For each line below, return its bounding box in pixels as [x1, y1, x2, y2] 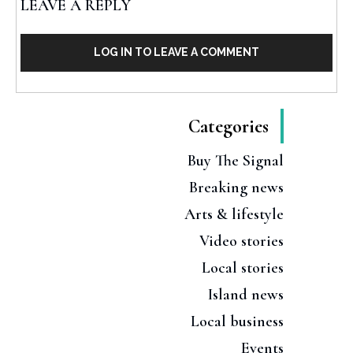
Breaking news [189, 178, 284, 198]
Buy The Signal [188, 151, 284, 171]
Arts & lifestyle [184, 205, 284, 225]
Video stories [199, 232, 284, 251]
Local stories [202, 258, 284, 278]
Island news [208, 285, 284, 305]
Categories [188, 115, 269, 139]
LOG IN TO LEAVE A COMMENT [94, 46, 259, 59]
